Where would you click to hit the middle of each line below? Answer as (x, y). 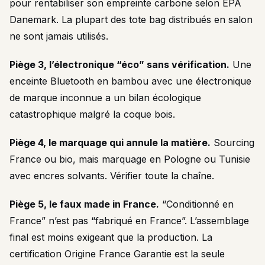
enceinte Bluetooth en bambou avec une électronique (130, 81)
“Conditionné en (196, 204)
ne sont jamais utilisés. (59, 36)
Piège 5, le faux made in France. (84, 204)
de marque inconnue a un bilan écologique (105, 98)
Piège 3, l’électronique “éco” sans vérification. (119, 64)
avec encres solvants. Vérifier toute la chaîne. (112, 176)
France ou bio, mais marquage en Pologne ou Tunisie (130, 159)
